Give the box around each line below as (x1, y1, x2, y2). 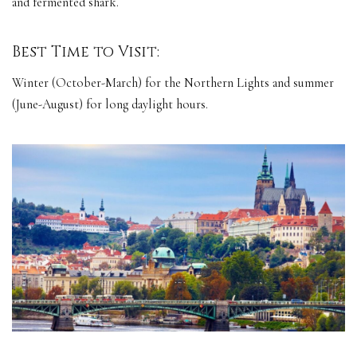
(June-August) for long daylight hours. (12, 96, 208, 113)
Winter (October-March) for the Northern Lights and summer (12, 75, 334, 92)
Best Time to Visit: (12, 41, 163, 62)
